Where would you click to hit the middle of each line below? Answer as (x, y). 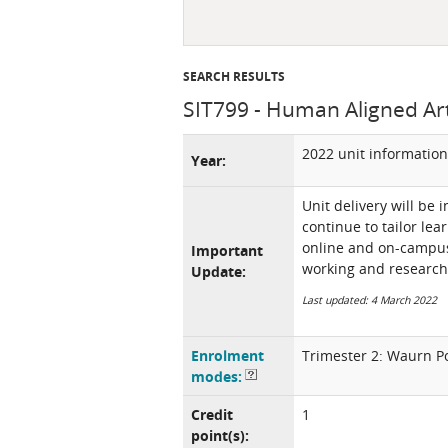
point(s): (220, 435)
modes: (216, 376)
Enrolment (227, 355)
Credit (212, 414)
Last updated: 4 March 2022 (369, 299)
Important (227, 250)
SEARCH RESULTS (234, 76)
